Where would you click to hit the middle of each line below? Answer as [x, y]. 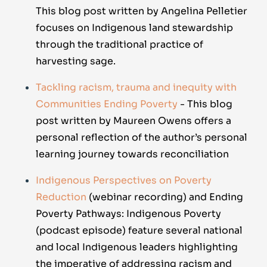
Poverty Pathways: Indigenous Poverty [128, 214]
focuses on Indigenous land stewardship [134, 28]
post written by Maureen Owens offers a [133, 121]
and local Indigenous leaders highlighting [137, 247]
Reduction [61, 197]
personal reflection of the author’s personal [142, 138]
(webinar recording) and [149, 197]
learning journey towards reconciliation [132, 154]
